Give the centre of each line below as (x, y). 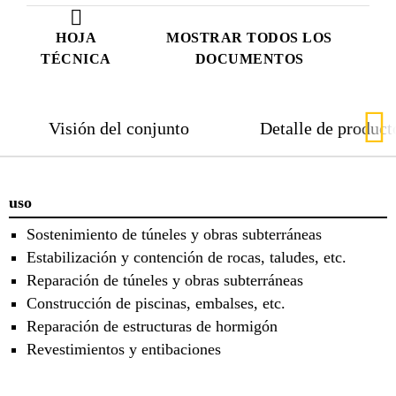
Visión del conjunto (119, 128)
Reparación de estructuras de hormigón (152, 327)
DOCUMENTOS (249, 58)
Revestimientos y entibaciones (124, 350)
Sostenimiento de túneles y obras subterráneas (174, 235)
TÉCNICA (76, 58)
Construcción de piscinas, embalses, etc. (156, 304)
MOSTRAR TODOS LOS (249, 37)
